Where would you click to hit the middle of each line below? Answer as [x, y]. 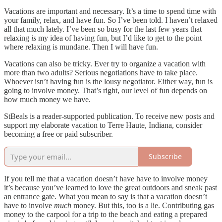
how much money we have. [47, 99]
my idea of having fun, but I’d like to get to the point [119, 38]
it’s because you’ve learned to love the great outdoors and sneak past [111, 187]
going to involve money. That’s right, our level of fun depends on [106, 90]
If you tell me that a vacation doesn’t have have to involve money [106, 178]
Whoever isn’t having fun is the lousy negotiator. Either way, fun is [108, 81]
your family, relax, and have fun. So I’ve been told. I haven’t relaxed [111, 20]
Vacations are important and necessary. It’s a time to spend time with [110, 11]
